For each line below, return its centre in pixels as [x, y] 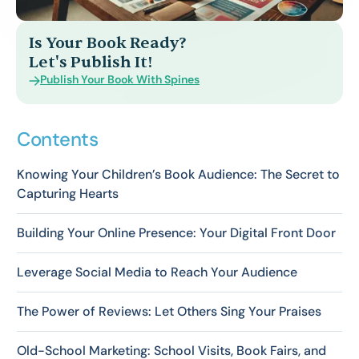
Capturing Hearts [68, 193]
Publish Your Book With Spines [120, 80]
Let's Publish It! [91, 62]
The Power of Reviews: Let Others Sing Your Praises [169, 311]
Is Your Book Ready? [108, 42]
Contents [58, 139]
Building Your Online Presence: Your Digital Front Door [176, 232]
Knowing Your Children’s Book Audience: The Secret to [178, 174]
